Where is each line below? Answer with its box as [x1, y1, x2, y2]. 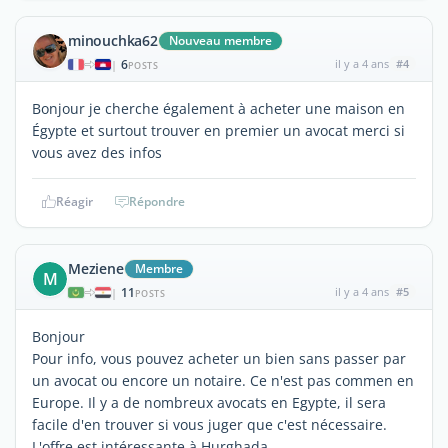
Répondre [129, 192, 185, 210]
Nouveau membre [168, 31, 272, 49]
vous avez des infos [32, 142, 162, 162]
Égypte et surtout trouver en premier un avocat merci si [32, 120, 405, 140]
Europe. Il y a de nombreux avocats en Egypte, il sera [32, 392, 386, 412]
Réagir [55, 192, 93, 210]
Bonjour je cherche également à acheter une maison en [32, 98, 405, 118]
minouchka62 [68, 30, 158, 50]
